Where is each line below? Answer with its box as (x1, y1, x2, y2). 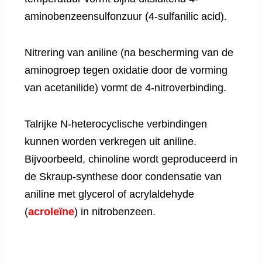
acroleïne (28, 206, 74, 218)
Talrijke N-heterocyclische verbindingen (25, 118, 207, 130)
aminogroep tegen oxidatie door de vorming (25, 64, 227, 77)
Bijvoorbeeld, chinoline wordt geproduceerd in (25, 153, 237, 166)
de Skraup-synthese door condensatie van (25, 171, 222, 183)
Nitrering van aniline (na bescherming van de (25, 47, 233, 59)
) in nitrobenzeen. (74, 206, 156, 218)
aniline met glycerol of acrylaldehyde (25, 188, 194, 201)
